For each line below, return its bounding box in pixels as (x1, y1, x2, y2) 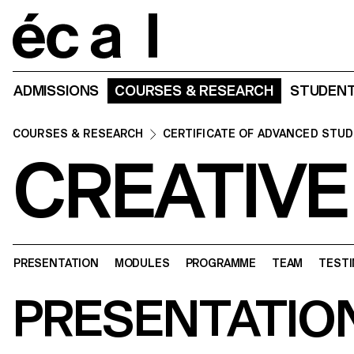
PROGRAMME (185, 256, 256, 269)
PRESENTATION (13, 256, 99, 269)
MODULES (114, 256, 170, 269)
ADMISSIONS (13, 82, 100, 100)
